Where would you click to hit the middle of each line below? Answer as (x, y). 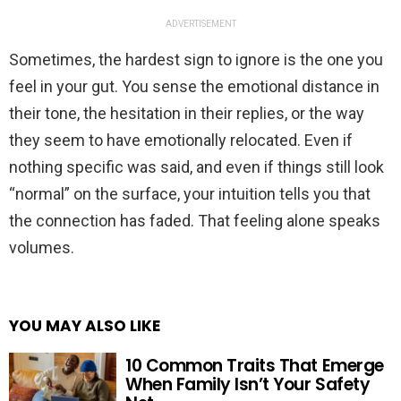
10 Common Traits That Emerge (255, 366)
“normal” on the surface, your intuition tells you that (190, 193)
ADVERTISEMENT (200, 23)
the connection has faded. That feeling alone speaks (195, 220)
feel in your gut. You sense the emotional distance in (194, 86)
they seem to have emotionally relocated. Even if (181, 140)
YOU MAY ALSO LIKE (85, 325)
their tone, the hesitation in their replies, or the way (187, 113)
